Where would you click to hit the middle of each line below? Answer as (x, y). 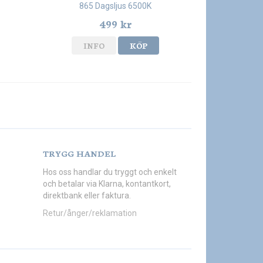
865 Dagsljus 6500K (116, 6)
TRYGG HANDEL (79, 154)
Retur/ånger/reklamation (90, 213)
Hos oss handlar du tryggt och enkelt (110, 172)
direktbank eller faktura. (87, 196)
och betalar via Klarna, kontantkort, (107, 184)
